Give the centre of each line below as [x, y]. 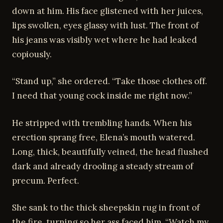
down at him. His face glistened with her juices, [108, 11]
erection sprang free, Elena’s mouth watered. [104, 137]
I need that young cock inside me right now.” [102, 96]
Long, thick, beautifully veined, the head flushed [110, 152]
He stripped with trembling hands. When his [102, 123]
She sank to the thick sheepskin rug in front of [106, 208]
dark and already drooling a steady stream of [103, 166]
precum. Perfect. [46, 180]
